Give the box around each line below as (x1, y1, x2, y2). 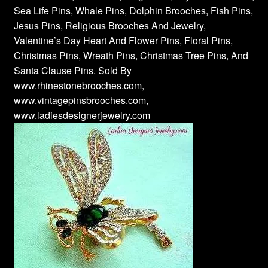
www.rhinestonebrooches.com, (13, 78, 144, 92)
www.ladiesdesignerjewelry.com (13, 108, 150, 122)
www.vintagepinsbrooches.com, (13, 93, 148, 107)
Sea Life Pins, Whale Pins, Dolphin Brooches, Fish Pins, (13, 3, 253, 17)
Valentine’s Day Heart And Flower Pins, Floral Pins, (13, 33, 233, 47)
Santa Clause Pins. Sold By (13, 63, 132, 77)
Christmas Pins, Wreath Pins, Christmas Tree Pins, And (13, 48, 248, 62)
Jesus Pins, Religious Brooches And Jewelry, (13, 18, 206, 32)
